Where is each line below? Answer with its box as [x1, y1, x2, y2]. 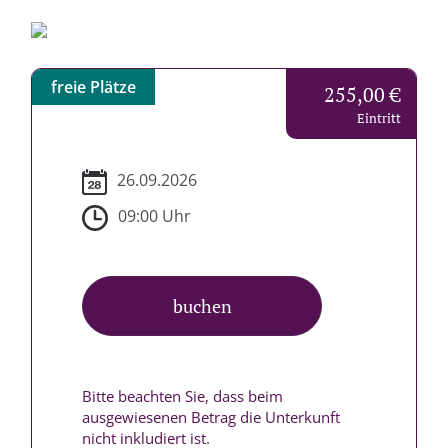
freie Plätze [51, 76, 136, 98]
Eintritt [356, 109, 401, 127]
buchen [172, 294, 232, 318]
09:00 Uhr [118, 205, 191, 228]
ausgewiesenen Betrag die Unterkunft [82, 407, 340, 427]
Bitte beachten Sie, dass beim [82, 386, 283, 406]
